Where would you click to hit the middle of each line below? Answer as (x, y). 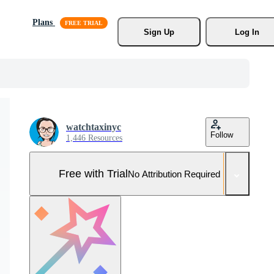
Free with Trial (93, 173)
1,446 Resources (94, 138)
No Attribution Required (174, 174)
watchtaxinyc (94, 127)
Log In (247, 32)
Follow (222, 135)
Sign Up (159, 32)
